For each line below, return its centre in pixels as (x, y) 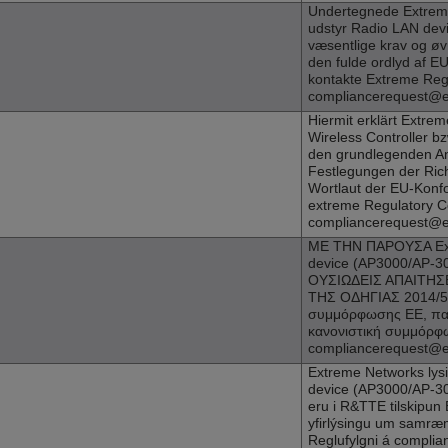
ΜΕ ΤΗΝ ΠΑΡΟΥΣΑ (371, 246)
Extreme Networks (366, 372)
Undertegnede (355, 11)
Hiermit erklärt (354, 120)
